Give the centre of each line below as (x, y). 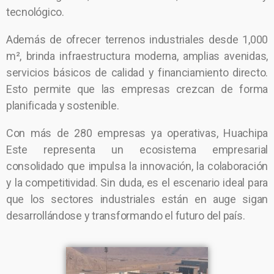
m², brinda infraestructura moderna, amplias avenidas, (137, 56)
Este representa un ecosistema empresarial (137, 150)
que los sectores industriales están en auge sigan (137, 199)
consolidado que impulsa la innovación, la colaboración (137, 166)
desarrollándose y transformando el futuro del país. (126, 216)
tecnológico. (35, 12)
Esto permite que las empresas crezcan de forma (137, 89)
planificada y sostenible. (63, 106)
